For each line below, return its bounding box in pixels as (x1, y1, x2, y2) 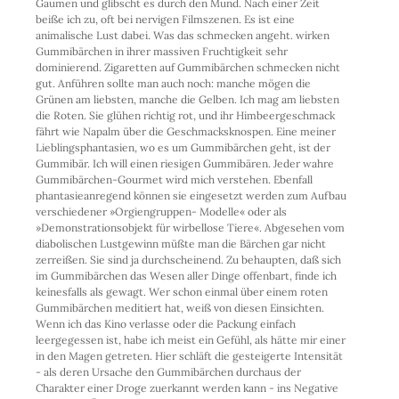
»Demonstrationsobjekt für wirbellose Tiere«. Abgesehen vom (36, 220, 345, 234)
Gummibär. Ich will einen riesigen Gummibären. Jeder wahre (36, 156, 334, 170)
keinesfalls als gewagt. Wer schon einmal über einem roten (36, 284, 328, 298)
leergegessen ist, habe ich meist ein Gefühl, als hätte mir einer (36, 332, 346, 346)
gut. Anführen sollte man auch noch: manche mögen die (36, 76, 311, 90)
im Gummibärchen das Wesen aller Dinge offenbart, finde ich (36, 268, 337, 282)
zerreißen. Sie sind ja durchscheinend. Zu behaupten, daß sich (36, 252, 341, 266)
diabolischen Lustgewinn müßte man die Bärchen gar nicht (36, 236, 326, 250)
